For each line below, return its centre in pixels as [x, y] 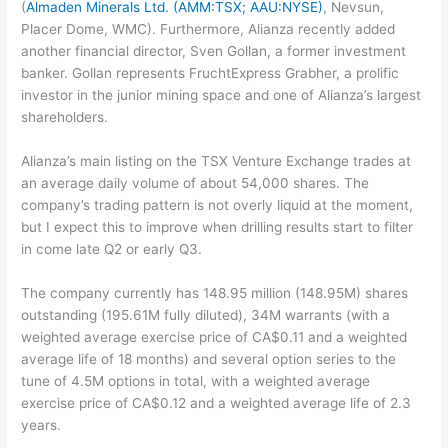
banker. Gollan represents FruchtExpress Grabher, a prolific [210, 73]
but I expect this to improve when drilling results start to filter [217, 226]
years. [41, 424]
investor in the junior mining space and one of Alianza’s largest [221, 95]
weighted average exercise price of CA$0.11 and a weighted [214, 336]
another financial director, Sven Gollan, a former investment [214, 51]
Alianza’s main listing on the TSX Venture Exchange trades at [216, 160]
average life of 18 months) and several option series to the [209, 358]
